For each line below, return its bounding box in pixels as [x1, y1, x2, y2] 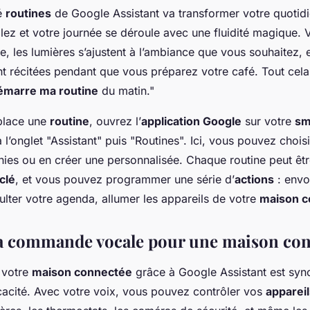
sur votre [241, 114, 295, 129]
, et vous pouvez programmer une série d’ [15, 172, 235, 187]
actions [235, 172, 274, 187]
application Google [141, 114, 241, 129]
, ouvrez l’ [89, 114, 141, 129]
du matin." [98, 84, 154, 98]
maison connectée [32, 265, 132, 280]
